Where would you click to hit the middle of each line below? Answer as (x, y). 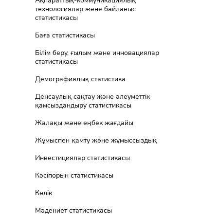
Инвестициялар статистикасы (82, 158)
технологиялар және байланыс (85, 9)
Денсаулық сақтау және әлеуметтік (92, 97)
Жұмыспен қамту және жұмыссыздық (96, 140)
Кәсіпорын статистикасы (74, 175)
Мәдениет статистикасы (73, 210)
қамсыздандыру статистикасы (83, 105)
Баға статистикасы (65, 35)
